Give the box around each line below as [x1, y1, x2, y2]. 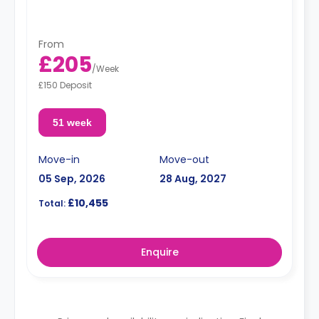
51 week [52, 116, 92, 128]
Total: [38, 197, 66, 209]
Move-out [159, 152, 209, 167]
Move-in [38, 152, 80, 167]
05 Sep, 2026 [38, 171, 105, 186]
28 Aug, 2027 [159, 171, 226, 186]
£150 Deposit [38, 78, 92, 91]
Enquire [140, 244, 179, 259]
